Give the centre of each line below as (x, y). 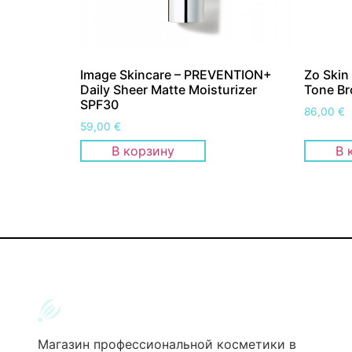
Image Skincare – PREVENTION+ (176, 75)
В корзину (143, 151)
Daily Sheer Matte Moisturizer (169, 90)
